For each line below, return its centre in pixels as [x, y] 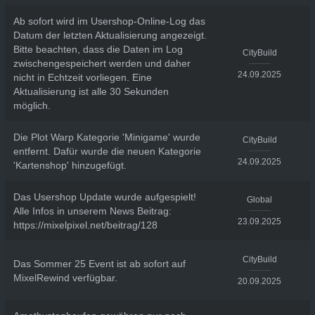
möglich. [32, 105]
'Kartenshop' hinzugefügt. [70, 165]
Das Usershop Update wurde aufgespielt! [104, 197]
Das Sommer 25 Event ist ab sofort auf [99, 263]
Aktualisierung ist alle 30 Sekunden [91, 91]
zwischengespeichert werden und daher [102, 63]
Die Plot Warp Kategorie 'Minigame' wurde [107, 137]
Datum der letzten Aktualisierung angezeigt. [110, 35]
